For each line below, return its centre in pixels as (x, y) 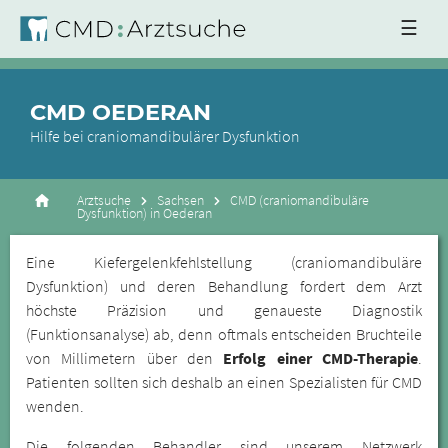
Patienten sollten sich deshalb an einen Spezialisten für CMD (224, 382)
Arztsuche (104, 200)
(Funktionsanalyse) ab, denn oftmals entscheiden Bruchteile (224, 334)
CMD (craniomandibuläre (300, 200)
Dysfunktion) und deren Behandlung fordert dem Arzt (224, 286)
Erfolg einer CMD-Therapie (321, 358)
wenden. (55, 406)
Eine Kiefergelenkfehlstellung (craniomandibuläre (224, 262)
